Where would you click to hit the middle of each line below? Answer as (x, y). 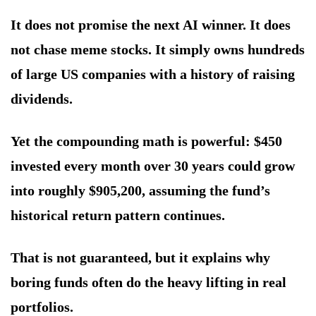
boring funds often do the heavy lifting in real (148, 282)
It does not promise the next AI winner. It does (151, 25)
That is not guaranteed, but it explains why (140, 258)
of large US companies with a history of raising (153, 74)
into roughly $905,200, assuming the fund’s (140, 191)
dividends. (42, 99)
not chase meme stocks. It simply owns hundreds (158, 50)
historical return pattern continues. (118, 215)
